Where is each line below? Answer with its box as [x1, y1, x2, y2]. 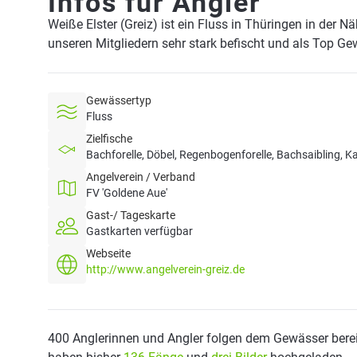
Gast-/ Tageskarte [86, 209, 175, 222]
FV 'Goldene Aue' [86, 186, 167, 199]
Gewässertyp [86, 94, 151, 107]
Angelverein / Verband [86, 171, 195, 183]
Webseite [86, 247, 131, 260]
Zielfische [86, 132, 132, 145]
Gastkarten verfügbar [86, 225, 193, 237]
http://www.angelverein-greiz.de [86, 263, 245, 276]
